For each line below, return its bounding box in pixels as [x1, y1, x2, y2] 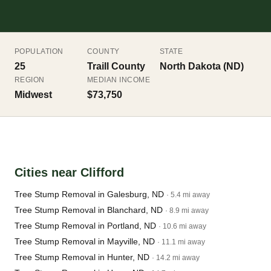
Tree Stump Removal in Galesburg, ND [15, 189, 164, 199]
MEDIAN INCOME [87, 76, 151, 84]
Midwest [15, 90, 52, 100]
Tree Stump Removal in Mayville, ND [15, 237, 155, 246]
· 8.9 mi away [165, 206, 209, 215]
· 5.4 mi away [166, 191, 210, 199]
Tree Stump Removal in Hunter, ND [15, 252, 149, 262]
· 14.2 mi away [152, 253, 200, 262]
